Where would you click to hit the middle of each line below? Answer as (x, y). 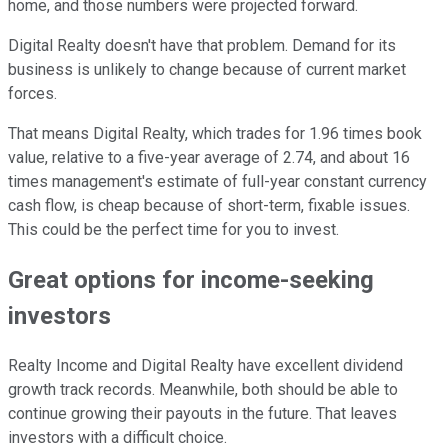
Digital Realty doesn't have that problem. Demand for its (202, 45)
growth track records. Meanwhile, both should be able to (203, 389)
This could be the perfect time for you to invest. (173, 229)
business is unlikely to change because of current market (207, 69)
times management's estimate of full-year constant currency (217, 181)
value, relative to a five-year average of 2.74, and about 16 (209, 157)
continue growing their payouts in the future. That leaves (202, 413)
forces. (32, 93)
